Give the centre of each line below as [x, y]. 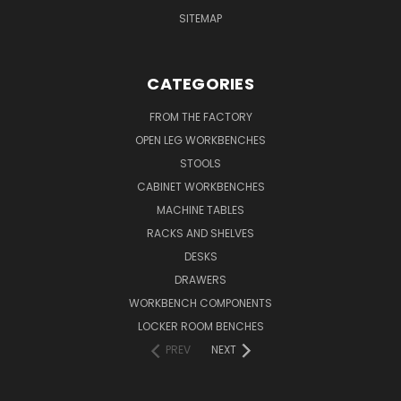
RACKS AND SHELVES [200, 233]
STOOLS [200, 163]
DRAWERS [200, 279]
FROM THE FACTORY [200, 116]
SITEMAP [200, 18]
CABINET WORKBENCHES [200, 186]
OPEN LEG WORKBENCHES [200, 140]
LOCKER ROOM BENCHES [200, 326]
